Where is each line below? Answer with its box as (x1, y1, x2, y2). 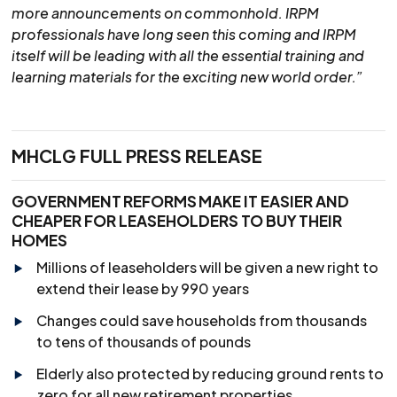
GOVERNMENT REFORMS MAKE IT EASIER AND (12, 191, 350, 211)
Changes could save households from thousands (36, 310, 368, 330)
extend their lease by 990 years (36, 278, 255, 298)
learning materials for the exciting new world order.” (12, 66, 363, 86)
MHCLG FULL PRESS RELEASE (12, 144, 263, 167)
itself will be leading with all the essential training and (12, 45, 365, 65)
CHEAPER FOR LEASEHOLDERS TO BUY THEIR (12, 210, 343, 230)
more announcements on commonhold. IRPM (12, 3, 320, 22)
